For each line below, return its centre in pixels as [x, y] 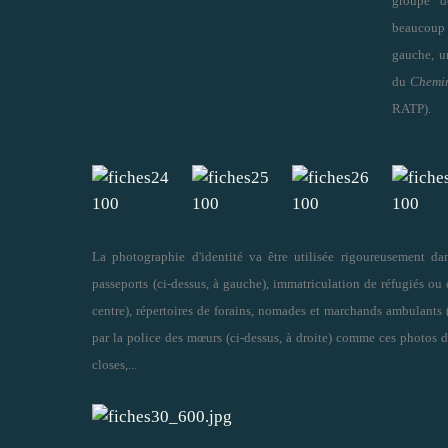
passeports [120, 283]
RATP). [411, 108]
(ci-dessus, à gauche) [209, 283]
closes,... [114, 364]
